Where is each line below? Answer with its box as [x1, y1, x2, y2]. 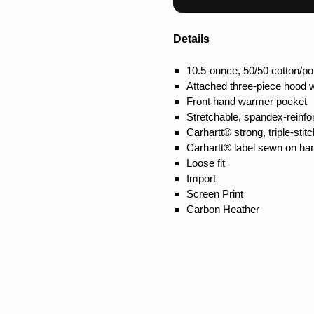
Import [186, 172, 216, 185]
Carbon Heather [186, 203, 259, 216]
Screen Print [186, 188, 243, 200]
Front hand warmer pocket [186, 95, 307, 108]
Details [173, 33, 210, 46]
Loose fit [186, 157, 225, 170]
